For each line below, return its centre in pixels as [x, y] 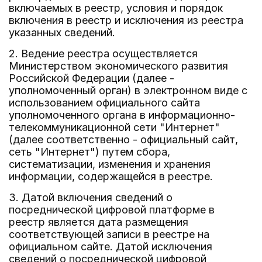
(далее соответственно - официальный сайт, [123, 139]
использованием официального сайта [104, 103]
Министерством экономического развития [118, 66]
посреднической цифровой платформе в [112, 210]
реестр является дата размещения [99, 222]
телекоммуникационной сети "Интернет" [114, 127]
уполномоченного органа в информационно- [122, 115]
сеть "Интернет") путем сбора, [89, 152]
